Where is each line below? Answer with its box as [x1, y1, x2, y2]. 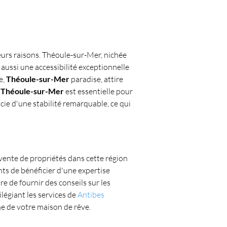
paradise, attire [69, 74, 125, 84]
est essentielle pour [64, 86, 134, 96]
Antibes [78, 190, 106, 200]
